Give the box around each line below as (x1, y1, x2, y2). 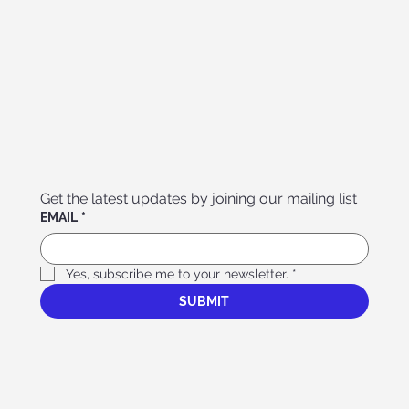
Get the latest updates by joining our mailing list (40, 189, 357, 207)
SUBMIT (179, 293, 230, 309)
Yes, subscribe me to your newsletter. (66, 266, 288, 281)
